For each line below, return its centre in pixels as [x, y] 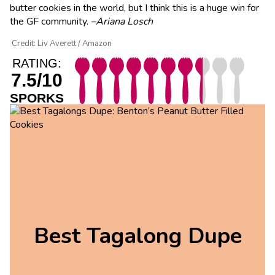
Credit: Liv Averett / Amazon [61, 43]
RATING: [37, 63]
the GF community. [50, 21]
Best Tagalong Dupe [137, 236]
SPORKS [37, 98]
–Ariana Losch [122, 21]
